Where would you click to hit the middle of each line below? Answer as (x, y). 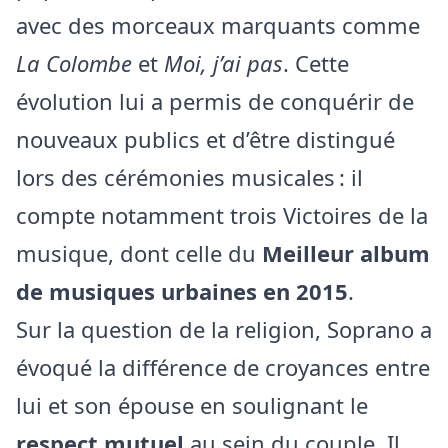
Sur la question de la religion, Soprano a (224, 329)
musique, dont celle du (139, 253)
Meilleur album (346, 253)
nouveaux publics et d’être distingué (205, 139)
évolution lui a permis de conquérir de (215, 101)
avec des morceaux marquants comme (218, 25)
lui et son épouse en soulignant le (192, 405)
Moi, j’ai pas (223, 63)
